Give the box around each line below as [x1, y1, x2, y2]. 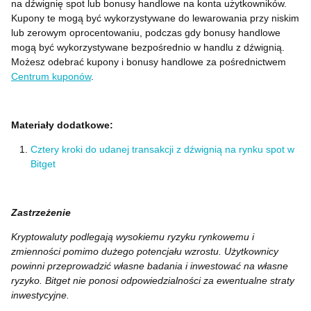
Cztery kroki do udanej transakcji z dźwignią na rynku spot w [31, 144, 294, 155]
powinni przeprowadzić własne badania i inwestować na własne [11, 260, 288, 271]
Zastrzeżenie [11, 207, 71, 218]
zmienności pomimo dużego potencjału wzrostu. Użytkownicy [11, 246, 278, 257]
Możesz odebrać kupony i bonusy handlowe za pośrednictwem [11, 56, 289, 67]
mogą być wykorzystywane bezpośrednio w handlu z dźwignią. [11, 42, 285, 53]
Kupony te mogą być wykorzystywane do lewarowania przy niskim [11, 12, 299, 24]
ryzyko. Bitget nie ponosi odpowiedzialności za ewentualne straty [11, 275, 294, 286]
